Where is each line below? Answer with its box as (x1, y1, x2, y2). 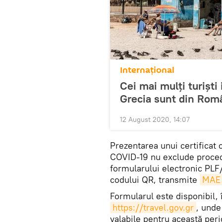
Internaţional (120, 64, 174, 76)
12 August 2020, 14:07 (120, 115, 190, 124)
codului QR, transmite (110, 174, 200, 185)
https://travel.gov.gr (112, 202, 194, 213)
